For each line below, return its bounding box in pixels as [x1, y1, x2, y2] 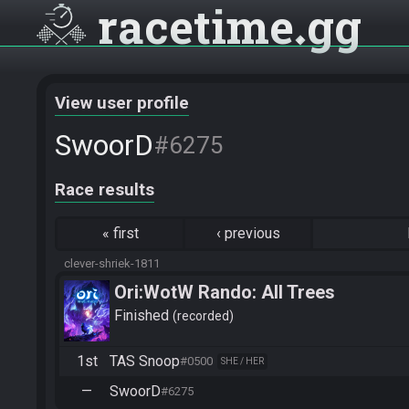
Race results [55, 180, 154, 200]
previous [224, 225, 280, 242]
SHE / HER [221, 355, 264, 366]
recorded [177, 308, 229, 323]
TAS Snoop [110, 351, 180, 370]
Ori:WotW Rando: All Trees [114, 281, 335, 303]
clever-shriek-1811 [64, 257, 160, 270]
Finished [114, 306, 173, 324]
